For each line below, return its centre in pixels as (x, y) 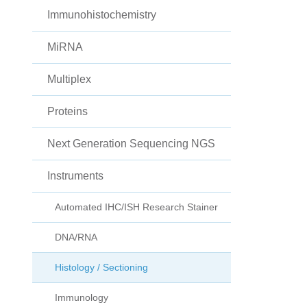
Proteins (67, 112)
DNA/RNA (76, 237)
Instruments (75, 176)
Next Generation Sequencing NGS (131, 144)
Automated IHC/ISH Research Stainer (136, 207)
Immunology (82, 298)
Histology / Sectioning (101, 268)
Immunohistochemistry (102, 15)
